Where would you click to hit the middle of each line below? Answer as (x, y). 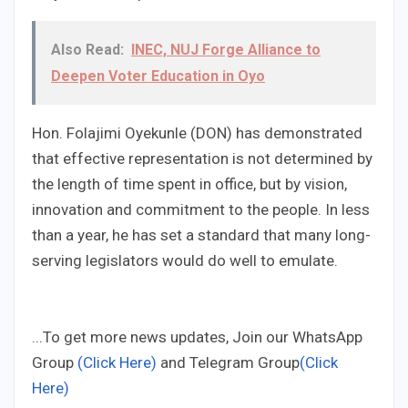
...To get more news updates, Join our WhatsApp (197, 337)
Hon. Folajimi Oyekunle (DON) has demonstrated (197, 133)
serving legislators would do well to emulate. (185, 261)
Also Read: (87, 50)
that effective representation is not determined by (202, 159)
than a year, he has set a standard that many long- (201, 235)
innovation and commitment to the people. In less (201, 210)
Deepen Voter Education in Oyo (158, 76)
